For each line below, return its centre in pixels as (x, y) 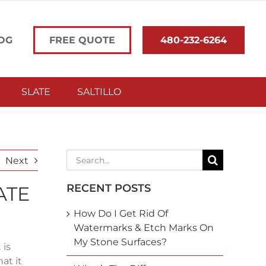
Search (84, 157)
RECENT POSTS (108, 188)
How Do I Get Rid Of (121, 213)
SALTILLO (99, 92)
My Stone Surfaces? (120, 242)
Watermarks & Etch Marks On (143, 228)
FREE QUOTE (83, 40)
